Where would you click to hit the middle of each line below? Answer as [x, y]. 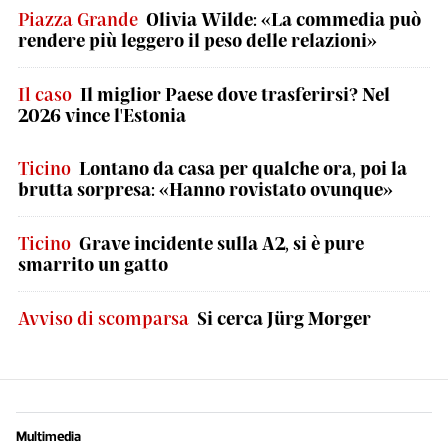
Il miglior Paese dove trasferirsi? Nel [235, 94]
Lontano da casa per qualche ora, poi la [243, 168]
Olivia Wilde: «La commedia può [283, 19]
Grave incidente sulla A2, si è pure [221, 243]
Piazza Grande [78, 19]
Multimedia [48, 436]
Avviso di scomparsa [103, 318]
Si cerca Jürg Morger [284, 318]
